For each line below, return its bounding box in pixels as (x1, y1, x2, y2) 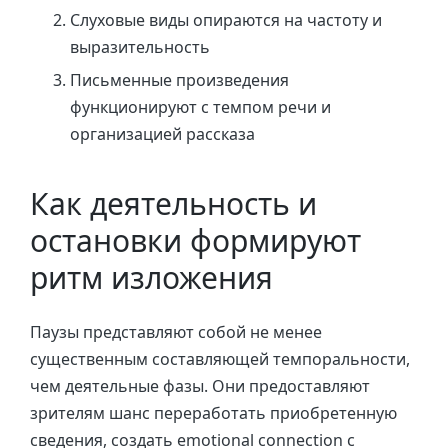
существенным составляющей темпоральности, (30, 347, 410, 370)
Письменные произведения (70, 68, 289, 91)
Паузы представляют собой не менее (30, 320, 322, 343)
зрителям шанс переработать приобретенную (30, 401, 397, 424)
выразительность (70, 35, 210, 58)
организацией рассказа (70, 122, 255, 145)
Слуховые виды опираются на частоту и (70, 8, 382, 31)
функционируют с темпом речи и (70, 95, 331, 118)
